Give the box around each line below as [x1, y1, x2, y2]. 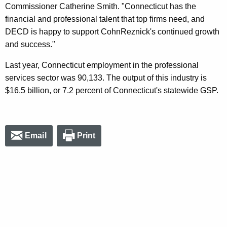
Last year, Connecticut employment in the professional [5, 60, 199, 69]
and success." [5, 40, 55, 49]
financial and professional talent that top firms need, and [5, 14, 205, 23]
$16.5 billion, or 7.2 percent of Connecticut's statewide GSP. [5, 86, 218, 95]
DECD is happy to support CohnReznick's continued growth [5, 27, 219, 36]
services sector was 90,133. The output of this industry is [5, 73, 207, 82]
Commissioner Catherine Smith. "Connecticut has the [5, 2, 196, 11]
